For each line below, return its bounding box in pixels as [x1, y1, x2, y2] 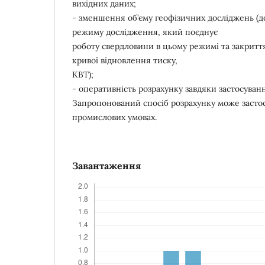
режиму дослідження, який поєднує [72, 26, 218, 37]
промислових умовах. [72, 111, 157, 122]
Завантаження [72, 159, 141, 172]
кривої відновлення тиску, [72, 54, 177, 66]
